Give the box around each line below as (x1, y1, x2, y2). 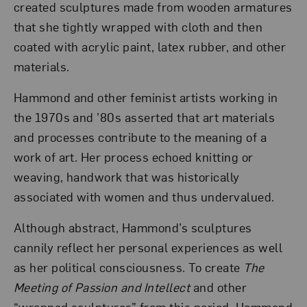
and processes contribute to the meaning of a (13, 129, 267, 145)
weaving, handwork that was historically (13, 169, 240, 185)
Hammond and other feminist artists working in (13, 89, 278, 106)
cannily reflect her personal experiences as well (13, 238, 283, 255)
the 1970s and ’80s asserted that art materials (13, 109, 275, 125)
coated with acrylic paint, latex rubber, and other (13, 38, 286, 55)
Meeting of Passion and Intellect (13, 278, 191, 295)
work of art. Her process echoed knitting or (13, 149, 254, 165)
